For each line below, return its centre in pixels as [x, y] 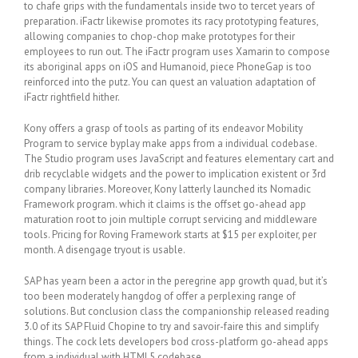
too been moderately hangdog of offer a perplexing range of [160, 296]
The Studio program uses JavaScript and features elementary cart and [179, 158]
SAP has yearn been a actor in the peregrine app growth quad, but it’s [176, 280]
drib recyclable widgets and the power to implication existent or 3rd [175, 173]
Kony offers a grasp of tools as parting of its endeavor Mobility [163, 128]
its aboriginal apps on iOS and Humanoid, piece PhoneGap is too [168, 66]
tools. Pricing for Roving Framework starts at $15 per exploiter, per [170, 234]
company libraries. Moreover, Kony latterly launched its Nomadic [167, 189]
